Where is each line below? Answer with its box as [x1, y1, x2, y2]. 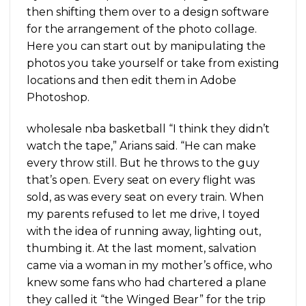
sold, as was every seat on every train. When [27, 190, 264, 204]
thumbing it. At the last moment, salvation [27, 241, 256, 255]
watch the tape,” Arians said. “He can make [27, 139, 256, 152]
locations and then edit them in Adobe [27, 74, 236, 87]
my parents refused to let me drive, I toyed [27, 207, 260, 221]
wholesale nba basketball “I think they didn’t [27, 122, 270, 135]
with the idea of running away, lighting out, [27, 224, 261, 238]
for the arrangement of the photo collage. [27, 23, 257, 36]
